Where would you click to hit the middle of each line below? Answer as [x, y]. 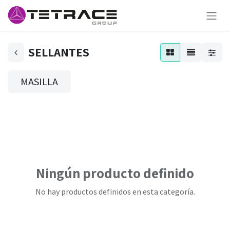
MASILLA [39, 82]
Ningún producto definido [115, 173]
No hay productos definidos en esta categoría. [115, 192]
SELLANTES [59, 52]
